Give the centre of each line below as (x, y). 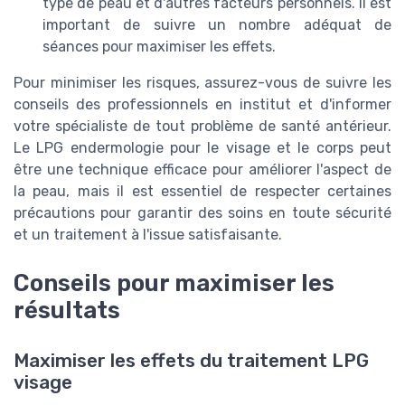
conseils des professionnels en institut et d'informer (202, 104)
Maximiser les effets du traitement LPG (191, 361)
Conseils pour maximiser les (174, 283)
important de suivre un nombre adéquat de (217, 24)
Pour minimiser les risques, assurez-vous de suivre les (202, 82)
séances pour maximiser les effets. (159, 46)
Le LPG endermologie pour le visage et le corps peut (202, 147)
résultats (67, 310)
